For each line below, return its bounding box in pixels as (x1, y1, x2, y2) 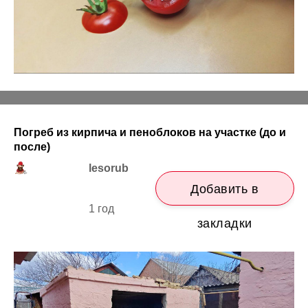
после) (14, 141, 50, 153)
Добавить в (190, 182, 259, 197)
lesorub (89, 162, 129, 175)
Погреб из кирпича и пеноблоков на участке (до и (14, 126, 286, 139)
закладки (197, 217, 252, 231)
